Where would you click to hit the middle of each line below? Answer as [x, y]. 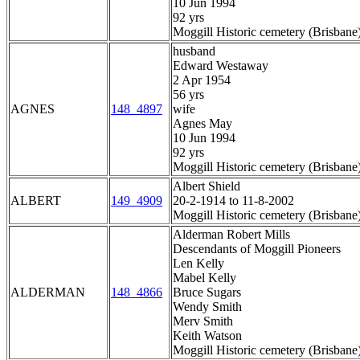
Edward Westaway [221, 66]
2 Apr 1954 [202, 80]
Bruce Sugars [207, 292]
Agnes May [202, 124]
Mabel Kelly [205, 278]
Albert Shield [207, 186]
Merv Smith [203, 321]
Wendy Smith [207, 307]
